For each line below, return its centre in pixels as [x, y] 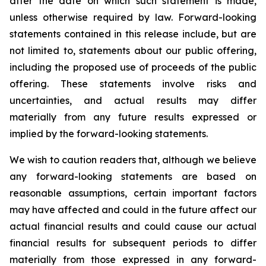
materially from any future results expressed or [133, 117]
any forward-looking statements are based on [133, 176]
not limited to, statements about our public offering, [133, 50]
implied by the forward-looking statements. [110, 134]
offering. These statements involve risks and [133, 84]
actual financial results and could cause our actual [133, 226]
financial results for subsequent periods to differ [133, 243]
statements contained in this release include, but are [133, 34]
